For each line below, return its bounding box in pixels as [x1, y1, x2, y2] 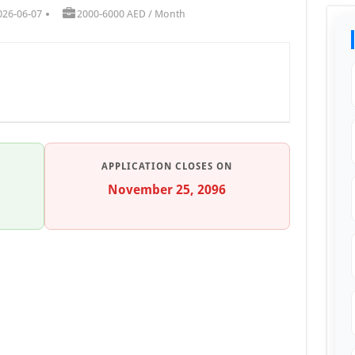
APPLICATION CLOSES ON [101, 160, 232, 172]
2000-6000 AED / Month [77, 7, 185, 20]
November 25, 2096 [108, 181, 226, 197]
